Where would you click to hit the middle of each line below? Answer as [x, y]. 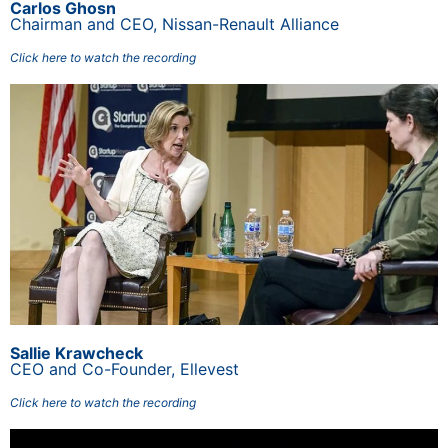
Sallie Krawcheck [76, 352]
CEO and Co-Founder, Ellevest [124, 368]
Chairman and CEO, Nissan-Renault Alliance [174, 23]
